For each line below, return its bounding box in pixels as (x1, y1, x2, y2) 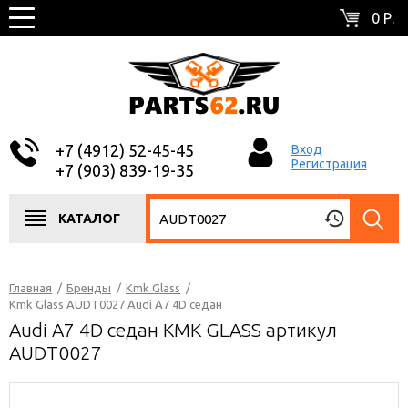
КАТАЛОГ (58, 211, 120, 226)
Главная (9, 281, 52, 294)
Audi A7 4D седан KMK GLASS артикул (9, 319, 337, 341)
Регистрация (291, 157, 367, 171)
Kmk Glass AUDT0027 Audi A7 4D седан (9, 298, 222, 311)
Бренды (66, 281, 111, 294)
